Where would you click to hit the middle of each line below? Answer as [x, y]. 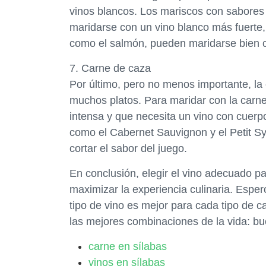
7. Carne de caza [110, 68]
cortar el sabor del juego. [128, 148]
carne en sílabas [128, 246]
